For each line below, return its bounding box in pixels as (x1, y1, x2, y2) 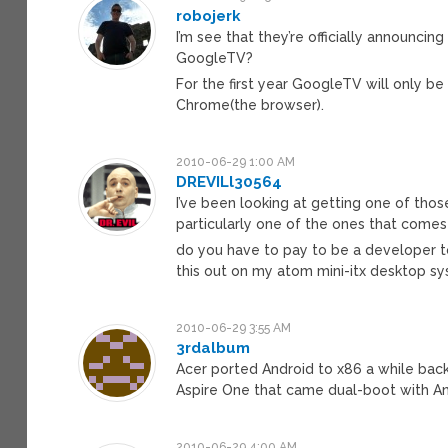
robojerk (176, 6, 242, 25)
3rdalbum (176, 338, 251, 357)
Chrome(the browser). (176, 96, 325, 113)
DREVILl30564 (176, 172, 283, 191)
